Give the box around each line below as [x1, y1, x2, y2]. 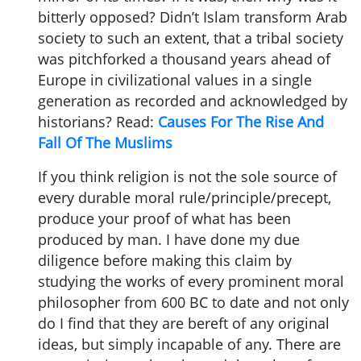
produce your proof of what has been [38, 208, 291, 228]
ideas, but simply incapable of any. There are [38, 334, 341, 354]
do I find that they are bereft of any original [38, 313, 330, 333]
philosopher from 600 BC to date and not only [38, 292, 349, 312]
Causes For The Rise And [158, 111, 324, 131]
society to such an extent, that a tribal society [38, 27, 343, 48]
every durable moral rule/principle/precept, [38, 187, 331, 207]
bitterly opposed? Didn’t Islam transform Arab [38, 6, 347, 27]
